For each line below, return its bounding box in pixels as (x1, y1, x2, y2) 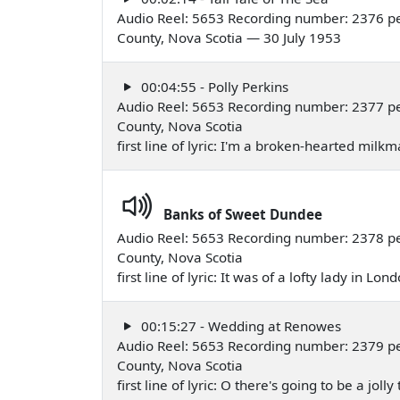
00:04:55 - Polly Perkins (137, 77, 288, 96)
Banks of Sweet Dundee (163, 204, 322, 223)
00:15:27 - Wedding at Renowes (137, 316, 341, 335)
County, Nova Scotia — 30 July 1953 (117, 28, 341, 46)
